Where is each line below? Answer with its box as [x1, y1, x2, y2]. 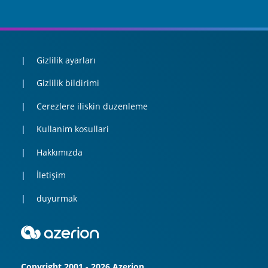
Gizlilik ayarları [36, 54, 96, 66]
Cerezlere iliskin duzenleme [36, 100, 148, 112]
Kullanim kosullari [36, 123, 109, 135]
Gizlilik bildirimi [36, 77, 99, 89]
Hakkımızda [36, 146, 83, 158]
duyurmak [36, 192, 77, 204]
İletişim [36, 169, 66, 181]
